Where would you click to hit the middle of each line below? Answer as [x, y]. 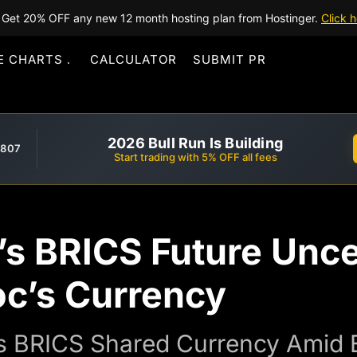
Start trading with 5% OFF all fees [195, 157]
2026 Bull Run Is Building [195, 143]
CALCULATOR [133, 59]
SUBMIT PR [229, 59]
